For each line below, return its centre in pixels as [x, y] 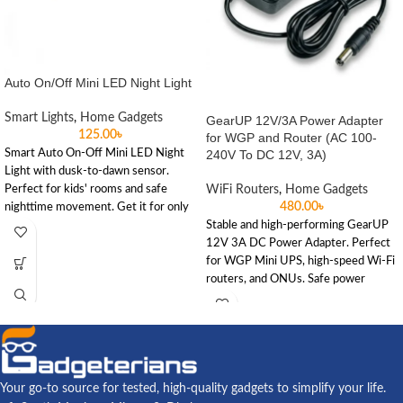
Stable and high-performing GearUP [297, 225]
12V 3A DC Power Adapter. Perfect [298, 243]
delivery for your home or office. [288, 297]
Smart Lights [39, 117]
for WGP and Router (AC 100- [291, 138]
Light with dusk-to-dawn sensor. [87, 170]
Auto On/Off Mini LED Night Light [98, 82]
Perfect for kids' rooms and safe [86, 188]
